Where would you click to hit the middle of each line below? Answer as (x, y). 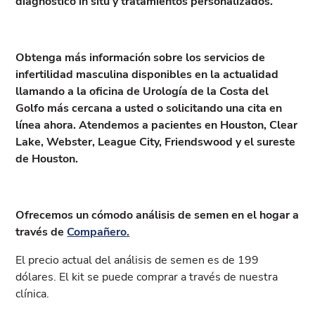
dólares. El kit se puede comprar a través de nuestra (147, 277)
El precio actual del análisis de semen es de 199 (137, 260)
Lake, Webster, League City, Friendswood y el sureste (156, 142)
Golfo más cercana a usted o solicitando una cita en (149, 108)
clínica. (33, 294)
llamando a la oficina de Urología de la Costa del (142, 91)
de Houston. (47, 159)
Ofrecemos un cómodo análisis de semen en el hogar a (157, 215)
